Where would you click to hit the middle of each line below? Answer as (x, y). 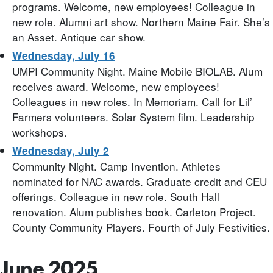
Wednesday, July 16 (64, 55)
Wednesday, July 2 (61, 151)
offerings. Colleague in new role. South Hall (116, 197)
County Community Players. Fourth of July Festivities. (141, 227)
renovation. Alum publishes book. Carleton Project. (134, 212)
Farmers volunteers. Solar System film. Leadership (133, 117)
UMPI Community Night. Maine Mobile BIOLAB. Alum (137, 71)
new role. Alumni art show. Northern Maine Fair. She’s (141, 22)
